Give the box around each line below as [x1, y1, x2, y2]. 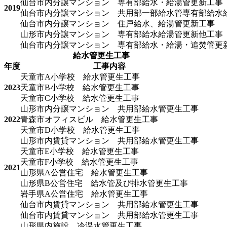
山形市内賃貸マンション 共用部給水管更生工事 [20, 136, 199, 145]
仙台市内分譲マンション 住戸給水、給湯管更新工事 [20, 19, 215, 28]
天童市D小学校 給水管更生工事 [20, 125, 140, 134]
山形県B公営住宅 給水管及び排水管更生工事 [20, 178, 188, 187]
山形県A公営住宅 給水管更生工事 [20, 168, 148, 177]
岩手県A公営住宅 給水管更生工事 [20, 189, 148, 198]
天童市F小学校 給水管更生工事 [20, 157, 138, 166]
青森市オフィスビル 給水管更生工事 [20, 115, 158, 124]
